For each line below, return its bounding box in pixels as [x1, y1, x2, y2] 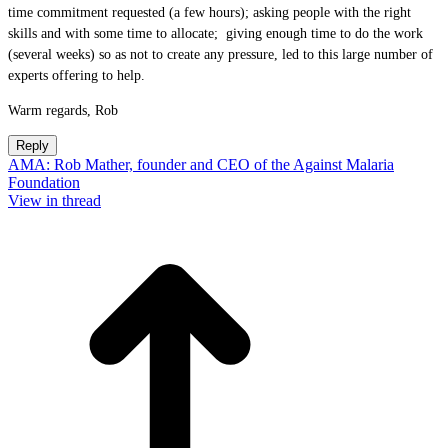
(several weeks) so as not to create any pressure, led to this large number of [8, 47, 433, 62]
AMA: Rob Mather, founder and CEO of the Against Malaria [8, 156, 394, 173]
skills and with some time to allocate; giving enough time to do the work [8, 26, 423, 41]
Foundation [8, 174, 80, 191]
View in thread [8, 192, 101, 209]
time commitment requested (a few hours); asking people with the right [8, 5, 411, 20]
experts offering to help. [8, 68, 145, 83]
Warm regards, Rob [8, 103, 130, 118]
